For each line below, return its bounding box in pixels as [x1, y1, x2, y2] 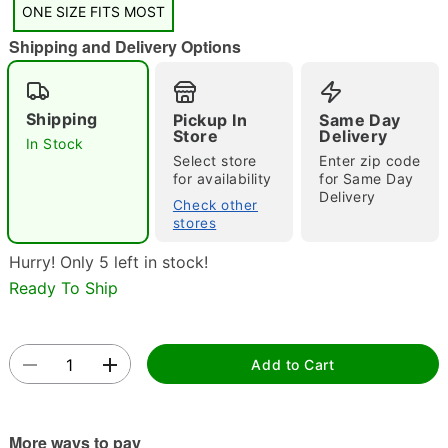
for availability [172, 170, 272, 187]
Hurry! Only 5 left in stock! [8, 252, 208, 272]
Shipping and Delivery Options [8, 35, 241, 58]
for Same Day [319, 170, 414, 187]
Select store [172, 152, 257, 169]
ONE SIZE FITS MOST [21, 3, 165, 20]
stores [172, 215, 217, 231]
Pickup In [172, 110, 248, 130]
